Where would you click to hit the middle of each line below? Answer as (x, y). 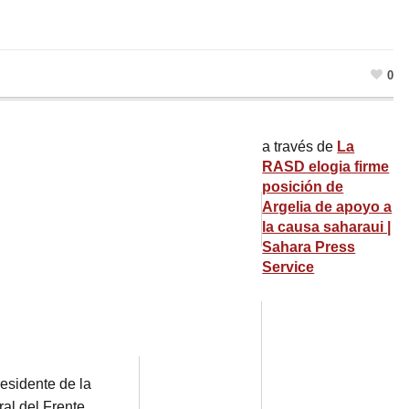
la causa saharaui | (327, 226)
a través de (300, 146)
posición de (303, 186)
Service (288, 267)
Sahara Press (309, 246)
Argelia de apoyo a (327, 206)
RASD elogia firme (326, 166)
